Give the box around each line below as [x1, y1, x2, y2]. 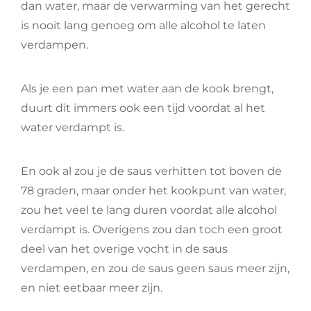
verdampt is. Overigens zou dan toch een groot [21, 223, 283, 236]
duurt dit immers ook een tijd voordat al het [21, 101, 265, 115]
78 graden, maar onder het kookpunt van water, [21, 184, 286, 197]
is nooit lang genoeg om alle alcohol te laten [21, 19, 266, 32]
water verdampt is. [21, 121, 124, 134]
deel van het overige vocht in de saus [21, 242, 228, 255]
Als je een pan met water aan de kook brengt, [21, 82, 274, 95]
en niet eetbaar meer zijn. [21, 281, 162, 294]
